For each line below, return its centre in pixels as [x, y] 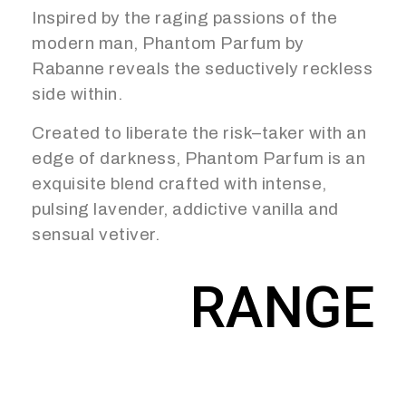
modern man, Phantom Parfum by [168, 43]
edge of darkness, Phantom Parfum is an [198, 158]
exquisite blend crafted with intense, [179, 183]
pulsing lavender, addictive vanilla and [185, 208]
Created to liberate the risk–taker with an [199, 132]
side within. [77, 93]
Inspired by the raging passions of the [184, 17]
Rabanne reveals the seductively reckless [202, 68]
